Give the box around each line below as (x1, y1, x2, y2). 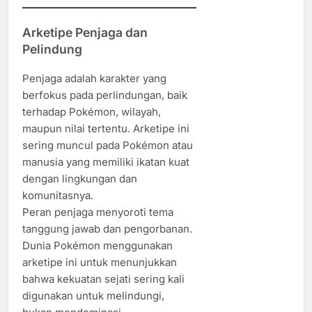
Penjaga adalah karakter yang (22, 71, 166, 85)
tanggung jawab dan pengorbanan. (22, 221, 192, 235)
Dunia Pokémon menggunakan (22, 238, 173, 252)
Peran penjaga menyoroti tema (22, 205, 173, 219)
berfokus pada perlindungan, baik (22, 88, 187, 102)
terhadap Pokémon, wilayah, (22, 104, 161, 118)
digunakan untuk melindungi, (22, 288, 164, 302)
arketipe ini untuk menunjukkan (22, 255, 177, 269)
